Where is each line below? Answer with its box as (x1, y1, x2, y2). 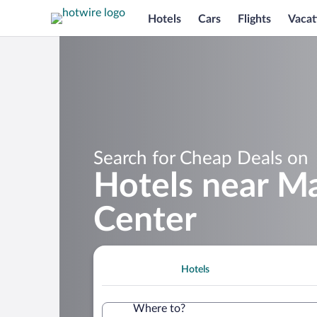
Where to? (133, 302, 185, 314)
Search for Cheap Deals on (93, 149, 309, 168)
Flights (238, 13, 271, 25)
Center (93, 202, 197, 237)
